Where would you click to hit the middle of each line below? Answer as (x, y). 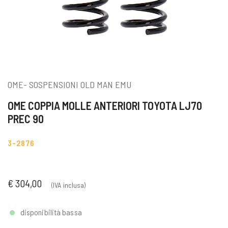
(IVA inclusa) (69, 185)
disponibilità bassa (51, 212)
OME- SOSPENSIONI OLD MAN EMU (69, 85)
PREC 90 (26, 119)
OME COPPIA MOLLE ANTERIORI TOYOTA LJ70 (105, 106)
